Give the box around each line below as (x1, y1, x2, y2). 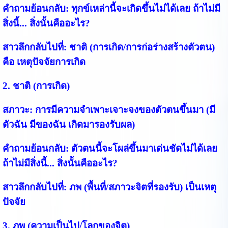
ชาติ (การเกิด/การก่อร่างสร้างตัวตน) (69, 41, 215, 52)
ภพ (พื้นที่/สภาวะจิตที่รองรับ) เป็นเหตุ (69, 181, 216, 192)
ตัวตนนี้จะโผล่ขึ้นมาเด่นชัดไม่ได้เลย (68, 142, 217, 154)
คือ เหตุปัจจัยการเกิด (2, 56, 85, 67)
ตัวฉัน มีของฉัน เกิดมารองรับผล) (2, 119, 135, 130)
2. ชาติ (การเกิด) (2, 80, 70, 91)
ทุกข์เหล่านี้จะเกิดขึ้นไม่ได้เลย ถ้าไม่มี (68, 3, 220, 14)
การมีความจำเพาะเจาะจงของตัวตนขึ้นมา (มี (32, 104, 215, 115)
